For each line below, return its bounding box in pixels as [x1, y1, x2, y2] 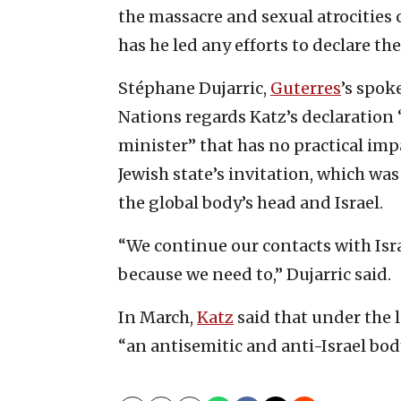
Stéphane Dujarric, [118, 77, 270, 98]
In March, [118, 306, 197, 328]
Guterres [270, 77, 341, 98]
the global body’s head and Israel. [118, 192, 383, 213]
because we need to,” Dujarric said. [118, 263, 391, 285]
